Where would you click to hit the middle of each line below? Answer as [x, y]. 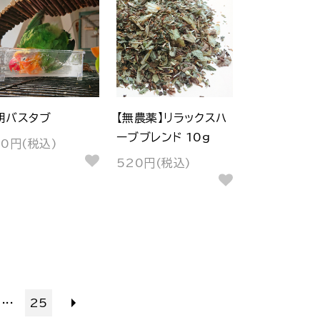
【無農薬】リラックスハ [171, 117]
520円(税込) [154, 163]
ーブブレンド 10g [163, 137]
